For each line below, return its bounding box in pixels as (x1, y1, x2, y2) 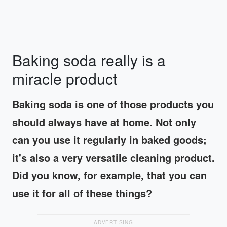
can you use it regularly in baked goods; (12, 132, 207, 147)
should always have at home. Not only (12, 115, 196, 130)
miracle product (12, 67, 117, 90)
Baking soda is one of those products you (12, 97, 214, 112)
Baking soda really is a (12, 49, 166, 71)
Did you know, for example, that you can (12, 168, 207, 183)
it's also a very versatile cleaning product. (12, 150, 215, 165)
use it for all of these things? (12, 185, 152, 201)
